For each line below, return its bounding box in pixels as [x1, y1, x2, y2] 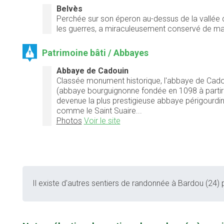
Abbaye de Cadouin [56, 65, 128, 75]
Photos [56, 115, 82, 125]
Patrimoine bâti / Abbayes [42, 47, 149, 58]
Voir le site [83, 115, 120, 125]
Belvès [56, 3, 82, 13]
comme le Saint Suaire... [56, 105, 142, 115]
